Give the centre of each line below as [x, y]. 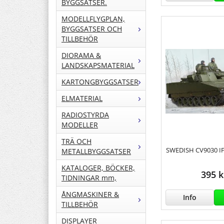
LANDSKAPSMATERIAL [98, 65]
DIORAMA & [81, 55]
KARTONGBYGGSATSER [100, 82]
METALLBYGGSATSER [96, 151]
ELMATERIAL [82, 98]
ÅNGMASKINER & [90, 194]
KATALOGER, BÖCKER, [98, 168]
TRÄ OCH [76, 141]
